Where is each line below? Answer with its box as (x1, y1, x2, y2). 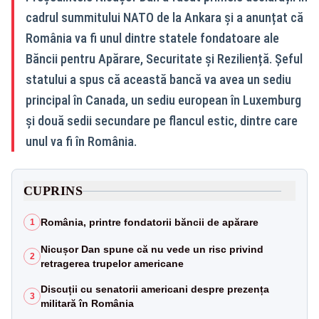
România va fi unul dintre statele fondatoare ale (26, 31, 279, 46)
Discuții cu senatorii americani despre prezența (41, 283, 269, 295)
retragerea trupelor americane (41, 258, 184, 269)
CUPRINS (23, 184, 83, 198)
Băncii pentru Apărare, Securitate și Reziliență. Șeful (26, 51, 303, 66)
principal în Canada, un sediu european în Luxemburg (26, 93, 301, 108)
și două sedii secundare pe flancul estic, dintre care (26, 113, 298, 128)
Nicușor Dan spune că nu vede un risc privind (41, 244, 263, 255)
